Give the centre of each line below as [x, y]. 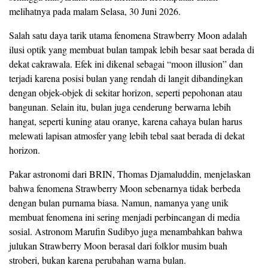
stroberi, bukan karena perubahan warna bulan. [98, 260]
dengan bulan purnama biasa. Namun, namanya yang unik [119, 203]
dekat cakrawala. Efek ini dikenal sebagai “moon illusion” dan [126, 64]
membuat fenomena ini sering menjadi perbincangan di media [124, 217]
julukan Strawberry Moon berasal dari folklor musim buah [118, 246]
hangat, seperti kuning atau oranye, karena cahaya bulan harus [126, 121]
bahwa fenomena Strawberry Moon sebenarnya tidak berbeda [125, 188]
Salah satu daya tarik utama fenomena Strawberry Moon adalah [128, 35]
